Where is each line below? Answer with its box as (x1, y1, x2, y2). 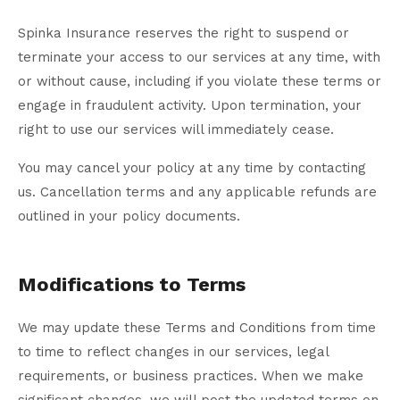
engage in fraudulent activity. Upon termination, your (18, 97, 362, 114)
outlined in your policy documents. (18, 208, 240, 225)
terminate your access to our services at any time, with (18, 49, 380, 66)
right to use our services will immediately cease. (18, 121, 334, 138)
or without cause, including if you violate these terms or (18, 73, 381, 90)
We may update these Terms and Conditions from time (18, 320, 376, 337)
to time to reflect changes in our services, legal (18, 344, 329, 361)
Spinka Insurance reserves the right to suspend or (18, 25, 349, 42)
